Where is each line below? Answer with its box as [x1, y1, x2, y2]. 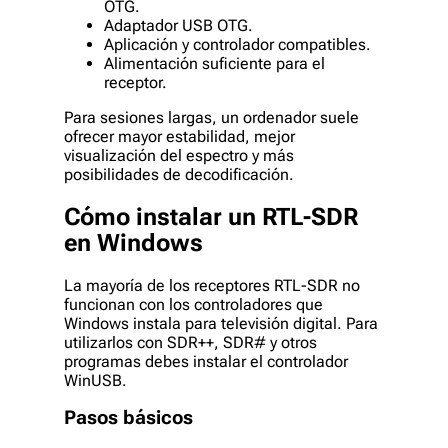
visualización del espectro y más [64, 145, 294, 165]
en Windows [64, 228, 203, 257]
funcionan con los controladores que [64, 294, 323, 314]
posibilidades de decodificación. [64, 164, 294, 184]
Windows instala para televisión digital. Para [64, 313, 378, 333]
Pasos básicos [64, 407, 193, 430]
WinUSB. [64, 370, 127, 390]
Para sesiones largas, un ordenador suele [64, 107, 359, 127]
